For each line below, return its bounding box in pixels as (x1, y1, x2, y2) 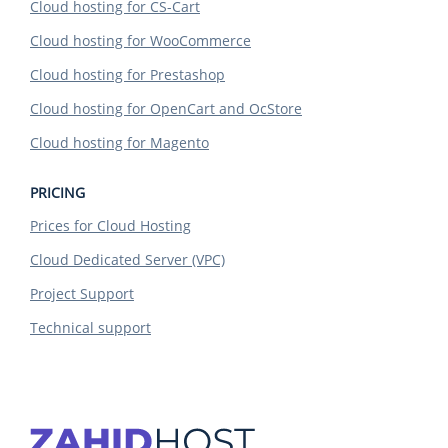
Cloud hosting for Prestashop (30, 65, 225, 84)
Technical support (30, 318, 151, 337)
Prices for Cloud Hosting (30, 216, 191, 235)
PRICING (30, 183, 85, 202)
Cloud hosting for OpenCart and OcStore (30, 99, 302, 118)
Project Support (30, 284, 134, 303)
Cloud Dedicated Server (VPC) (30, 250, 225, 269)
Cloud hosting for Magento (30, 133, 209, 152)
